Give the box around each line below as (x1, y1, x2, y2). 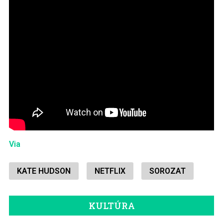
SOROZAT (149, 166, 186, 176)
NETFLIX (94, 166, 125, 176)
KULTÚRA (88, 200, 135, 212)
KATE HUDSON (16, 166, 71, 176)
